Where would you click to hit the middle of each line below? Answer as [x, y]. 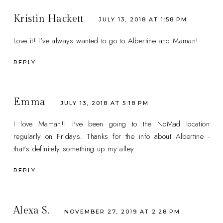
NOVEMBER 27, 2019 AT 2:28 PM [122, 211]
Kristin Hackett [48, 19]
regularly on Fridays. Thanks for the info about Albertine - [111, 137]
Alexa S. [31, 211]
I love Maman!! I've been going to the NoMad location [111, 124]
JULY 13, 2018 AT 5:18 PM [105, 103]
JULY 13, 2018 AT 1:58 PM [143, 20]
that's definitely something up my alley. [74, 149]
